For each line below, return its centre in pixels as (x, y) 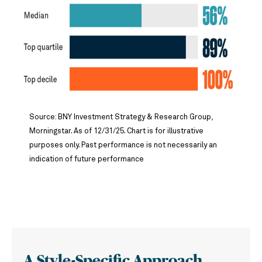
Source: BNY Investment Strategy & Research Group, (121, 117)
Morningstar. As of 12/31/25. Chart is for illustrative (116, 131)
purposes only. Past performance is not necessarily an (123, 145)
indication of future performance (87, 159)
